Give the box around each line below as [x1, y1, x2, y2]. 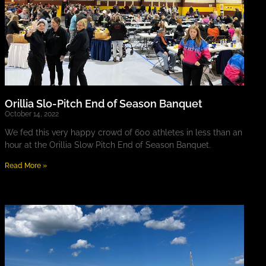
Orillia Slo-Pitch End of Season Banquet [4, 97, 202, 110]
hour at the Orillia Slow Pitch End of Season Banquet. [4, 140, 211, 150]
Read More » [4, 161, 47, 170]
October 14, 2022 [4, 110, 59, 119]
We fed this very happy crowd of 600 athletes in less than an [4, 128, 242, 138]
